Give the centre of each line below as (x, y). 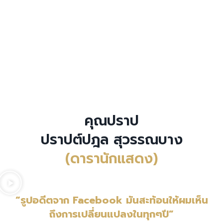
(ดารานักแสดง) (111, 159)
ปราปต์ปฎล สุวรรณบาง (111, 140)
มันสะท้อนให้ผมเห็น (167, 200)
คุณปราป (111, 121)
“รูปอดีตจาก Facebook (70, 200)
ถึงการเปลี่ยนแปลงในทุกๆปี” (111, 214)
